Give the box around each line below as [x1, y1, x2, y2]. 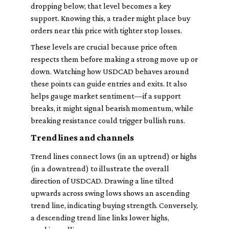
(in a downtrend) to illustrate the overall [31, 164, 169, 173]
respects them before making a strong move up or [31, 55, 198, 63]
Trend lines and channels [31, 132, 134, 143]
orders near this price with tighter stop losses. [31, 26, 182, 35]
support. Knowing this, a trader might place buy [31, 14, 190, 22]
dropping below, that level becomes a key [31, 2, 171, 10]
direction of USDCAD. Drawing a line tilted [31, 176, 174, 185]
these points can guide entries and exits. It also [31, 79, 187, 88]
